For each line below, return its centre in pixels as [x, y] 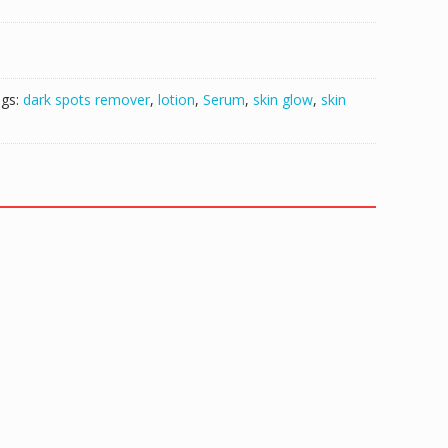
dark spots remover [86, 100]
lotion [176, 100]
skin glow [283, 100]
